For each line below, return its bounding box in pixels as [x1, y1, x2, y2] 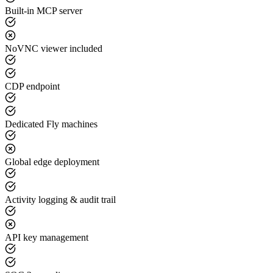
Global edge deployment [5, 156, 99, 167]
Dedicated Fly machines [5, 118, 97, 129]
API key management [5, 232, 88, 243]
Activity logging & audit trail [5, 194, 116, 205]
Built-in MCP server [5, 5, 82, 16]
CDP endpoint [5, 80, 60, 91]
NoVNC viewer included [5, 43, 102, 54]
